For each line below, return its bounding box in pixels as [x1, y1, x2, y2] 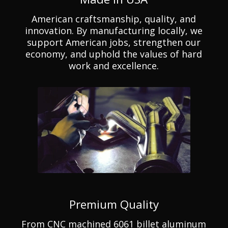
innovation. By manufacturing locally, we [25, 24, 203, 37]
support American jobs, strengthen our [27, 36, 201, 49]
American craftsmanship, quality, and [32, 13, 196, 25]
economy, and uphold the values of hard [25, 48, 203, 61]
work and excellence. [69, 60, 159, 72]
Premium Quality [69, 196, 159, 213]
